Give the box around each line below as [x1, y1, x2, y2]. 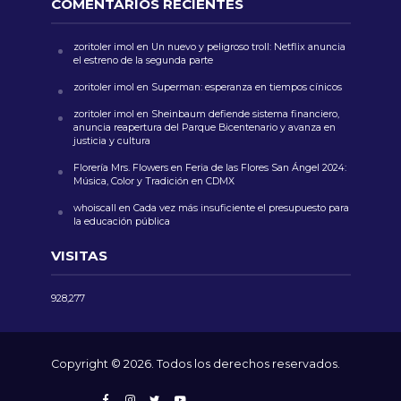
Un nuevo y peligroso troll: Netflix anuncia [150, 40, 346, 53]
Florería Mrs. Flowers [73, 161, 168, 174]
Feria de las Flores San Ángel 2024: [184, 161, 346, 174]
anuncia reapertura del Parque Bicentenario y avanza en [73, 121, 336, 133]
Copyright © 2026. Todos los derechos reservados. [50, 357, 340, 371]
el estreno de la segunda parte [73, 54, 213, 66]
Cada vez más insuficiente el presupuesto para [132, 201, 349, 214]
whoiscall [73, 201, 116, 214]
